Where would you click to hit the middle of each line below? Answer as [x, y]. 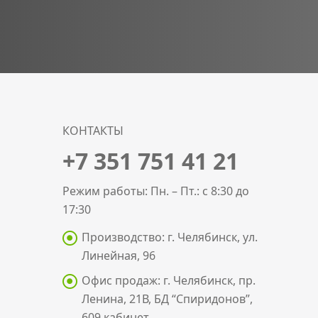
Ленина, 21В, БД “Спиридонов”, [167, 299]
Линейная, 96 [119, 256]
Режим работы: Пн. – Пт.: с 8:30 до [156, 191]
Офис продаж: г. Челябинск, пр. [169, 280]
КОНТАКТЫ [93, 131]
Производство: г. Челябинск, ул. [170, 237]
